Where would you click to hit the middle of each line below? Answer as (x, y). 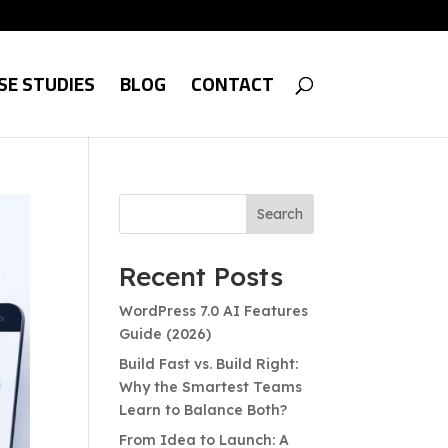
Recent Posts (201, 276)
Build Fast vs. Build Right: (209, 364)
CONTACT (232, 84)
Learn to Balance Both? (203, 410)
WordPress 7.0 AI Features (214, 311)
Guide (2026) (165, 334)
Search (279, 214)
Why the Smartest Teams (211, 387)
